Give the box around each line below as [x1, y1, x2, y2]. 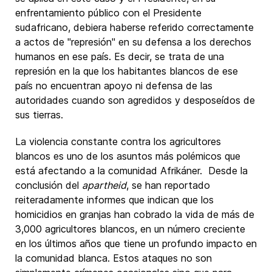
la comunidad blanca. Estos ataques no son [15, 252, 212, 264]
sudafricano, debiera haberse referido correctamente [15, 21, 254, 33]
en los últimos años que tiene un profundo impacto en [15, 237, 257, 250]
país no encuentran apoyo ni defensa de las [15, 80, 212, 92]
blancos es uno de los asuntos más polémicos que [15, 150, 240, 162]
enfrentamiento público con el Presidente [15, 7, 202, 19]
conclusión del [15, 179, 82, 191]
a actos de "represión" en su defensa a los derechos [15, 36, 251, 48]
